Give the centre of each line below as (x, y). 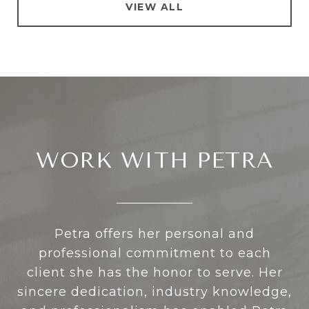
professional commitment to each (154, 253)
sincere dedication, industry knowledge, (154, 291)
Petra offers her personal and (154, 233)
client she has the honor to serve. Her (154, 272)
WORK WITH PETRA (154, 160)
